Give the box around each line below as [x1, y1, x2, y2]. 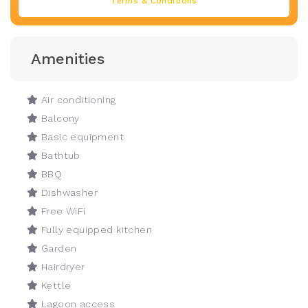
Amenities [31, 49, 104, 67]
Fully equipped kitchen [38, 223, 153, 235]
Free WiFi [38, 205, 86, 217]
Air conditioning [38, 93, 116, 105]
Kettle [38, 279, 71, 291]
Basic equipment [38, 131, 124, 142]
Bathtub [38, 149, 80, 161]
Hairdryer [38, 261, 85, 272]
